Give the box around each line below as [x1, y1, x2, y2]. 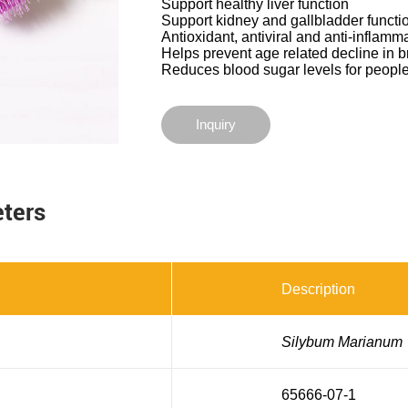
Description [280, 280, 355, 297]
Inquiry [195, 116, 236, 132]
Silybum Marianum [280, 333, 403, 350]
